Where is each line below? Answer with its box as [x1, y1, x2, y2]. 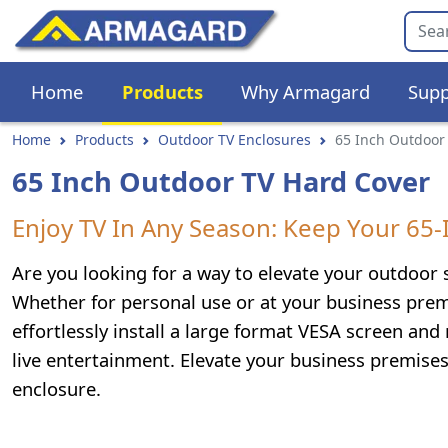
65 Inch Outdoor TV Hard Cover [12, 163, 430, 200]
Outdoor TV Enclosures [158, 130, 311, 149]
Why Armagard [240, 79, 370, 104]
